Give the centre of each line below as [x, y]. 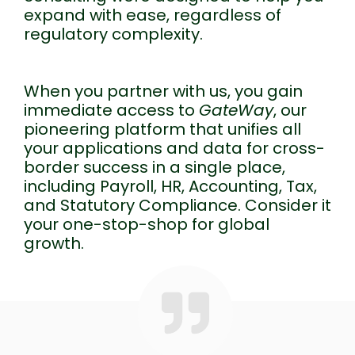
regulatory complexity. [113, 34]
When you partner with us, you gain [163, 91]
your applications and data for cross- [174, 148]
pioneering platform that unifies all [162, 129]
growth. [54, 243]
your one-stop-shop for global [147, 224]
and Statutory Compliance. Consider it [177, 205]
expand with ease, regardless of [153, 15]
